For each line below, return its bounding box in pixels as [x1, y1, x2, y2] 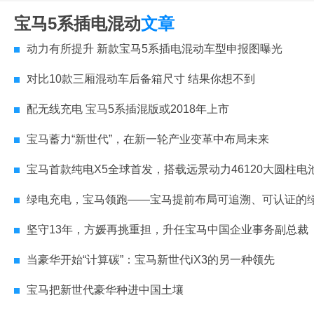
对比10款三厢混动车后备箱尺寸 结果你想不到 [27, 73, 255, 86]
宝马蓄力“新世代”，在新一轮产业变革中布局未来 [27, 133, 269, 146]
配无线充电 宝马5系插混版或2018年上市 [27, 103, 229, 116]
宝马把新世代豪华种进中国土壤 [27, 284, 184, 296]
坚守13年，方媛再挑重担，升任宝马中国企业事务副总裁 [27, 224, 308, 236]
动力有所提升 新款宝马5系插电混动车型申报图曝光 [27, 43, 282, 55]
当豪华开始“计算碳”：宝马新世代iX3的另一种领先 [27, 254, 275, 266]
